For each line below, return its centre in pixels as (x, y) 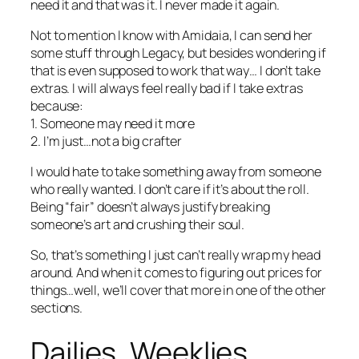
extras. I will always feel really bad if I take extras (167, 88)
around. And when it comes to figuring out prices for (176, 273)
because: (57, 105)
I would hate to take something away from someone (176, 172)
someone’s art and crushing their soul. (138, 225)
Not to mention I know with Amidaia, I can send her (171, 35)
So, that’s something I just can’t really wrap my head (175, 255)
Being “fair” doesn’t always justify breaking (150, 207)
